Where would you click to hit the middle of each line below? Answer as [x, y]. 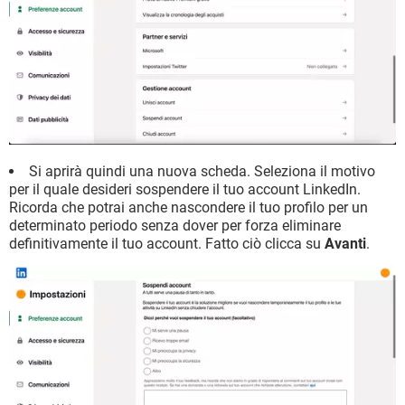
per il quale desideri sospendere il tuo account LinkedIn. [185, 190]
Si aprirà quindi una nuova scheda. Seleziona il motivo [202, 172]
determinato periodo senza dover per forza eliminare [175, 226]
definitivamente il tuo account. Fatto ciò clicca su [167, 244]
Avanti [345, 244]
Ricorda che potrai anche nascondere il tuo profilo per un [188, 208]
